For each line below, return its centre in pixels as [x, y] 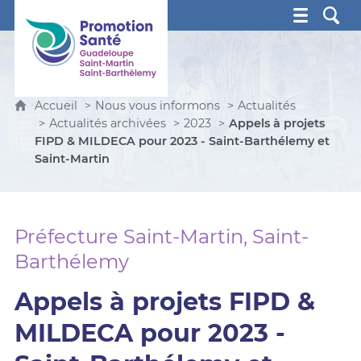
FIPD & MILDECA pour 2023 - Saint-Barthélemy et [182, 141]
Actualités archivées [107, 123]
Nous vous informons [157, 106]
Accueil [57, 106]
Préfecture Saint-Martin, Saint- [161, 237]
